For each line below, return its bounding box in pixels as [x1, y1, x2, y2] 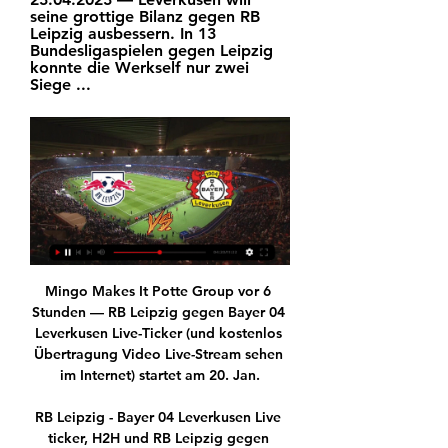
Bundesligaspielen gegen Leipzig [30, 40, 273, 60]
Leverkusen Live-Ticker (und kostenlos [34, 324, 282, 343]
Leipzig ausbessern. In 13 [30, 23, 216, 43]
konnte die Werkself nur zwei [30, 57, 249, 77]
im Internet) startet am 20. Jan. [60, 366, 260, 385]
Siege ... [30, 74, 91, 94]
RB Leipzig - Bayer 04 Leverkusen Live [35, 408, 281, 427]
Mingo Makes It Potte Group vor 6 [45, 282, 271, 301]
